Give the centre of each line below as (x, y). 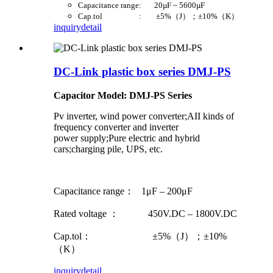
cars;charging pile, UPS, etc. (108, 149)
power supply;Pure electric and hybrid (127, 138)
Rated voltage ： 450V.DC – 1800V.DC (145, 213)
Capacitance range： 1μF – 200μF (123, 191)
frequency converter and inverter (116, 127)
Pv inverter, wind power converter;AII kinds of (144, 116)
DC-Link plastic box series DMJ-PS (142, 71)
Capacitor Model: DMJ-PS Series (123, 95)
